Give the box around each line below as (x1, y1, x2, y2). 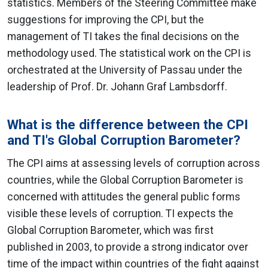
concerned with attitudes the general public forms (7, 191, 240, 203)
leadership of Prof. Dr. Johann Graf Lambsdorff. (7, 81, 227, 93)
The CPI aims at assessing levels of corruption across (7, 157, 260, 169)
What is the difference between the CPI (7, 117, 248, 132)
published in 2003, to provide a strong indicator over (7, 241, 248, 253)
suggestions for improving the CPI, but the (7, 14, 204, 26)
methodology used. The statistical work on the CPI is (7, 47, 251, 59)
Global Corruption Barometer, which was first (7, 224, 214, 236)
